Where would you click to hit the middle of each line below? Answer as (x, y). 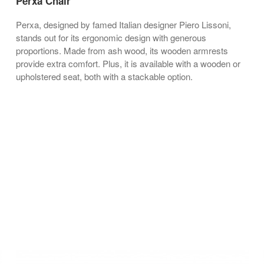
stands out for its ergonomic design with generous (111, 38)
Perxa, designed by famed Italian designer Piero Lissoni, (123, 25)
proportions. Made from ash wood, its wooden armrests (122, 51)
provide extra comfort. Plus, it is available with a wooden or (128, 64)
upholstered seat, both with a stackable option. (104, 77)
